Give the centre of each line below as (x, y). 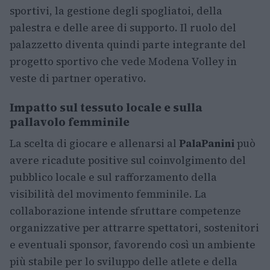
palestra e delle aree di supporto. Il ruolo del (123, 28)
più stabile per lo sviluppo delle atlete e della (124, 262)
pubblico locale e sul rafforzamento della (113, 177)
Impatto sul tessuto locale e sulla (106, 107)
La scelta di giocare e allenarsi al (94, 143)
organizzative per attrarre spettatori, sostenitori (134, 228)
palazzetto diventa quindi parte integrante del (128, 45)
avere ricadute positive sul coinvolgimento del (128, 160)
